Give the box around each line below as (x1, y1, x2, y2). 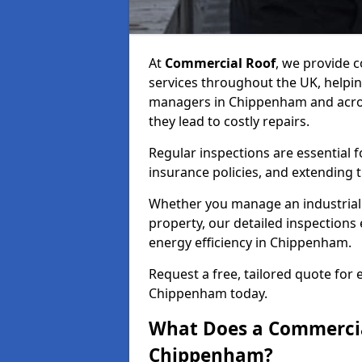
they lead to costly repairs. (149, 112, 309, 130)
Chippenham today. (149, 284, 267, 302)
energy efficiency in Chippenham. (149, 234, 351, 251)
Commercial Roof (165, 54, 276, 72)
